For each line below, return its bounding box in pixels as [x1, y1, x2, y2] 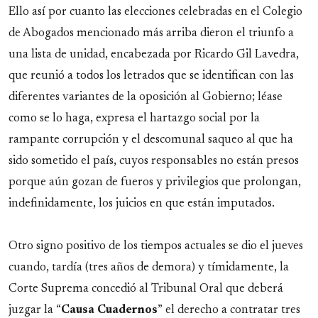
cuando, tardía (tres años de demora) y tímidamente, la [9, 262, 289, 273]
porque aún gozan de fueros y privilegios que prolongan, [9, 177, 301, 188]
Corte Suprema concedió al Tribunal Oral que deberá [9, 283, 283, 295]
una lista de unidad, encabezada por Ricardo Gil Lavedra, [9, 49, 299, 60]
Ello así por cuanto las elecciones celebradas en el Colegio [9, 6, 302, 18]
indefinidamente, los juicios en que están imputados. [9, 198, 275, 209]
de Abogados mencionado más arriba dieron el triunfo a [9, 28, 294, 39]
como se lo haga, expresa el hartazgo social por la [9, 113, 260, 124]
